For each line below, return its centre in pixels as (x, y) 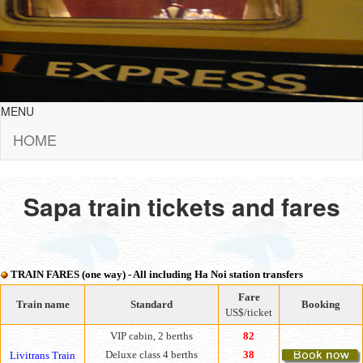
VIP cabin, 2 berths (152, 336)
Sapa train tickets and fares (181, 206)
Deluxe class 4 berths (152, 354)
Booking (321, 304)
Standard (152, 304)
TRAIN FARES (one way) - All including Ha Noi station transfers (157, 274)
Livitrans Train (43, 355)
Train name (43, 304)
